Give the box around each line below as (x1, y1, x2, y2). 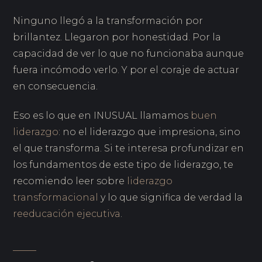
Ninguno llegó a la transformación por (13, 15, 204, 27)
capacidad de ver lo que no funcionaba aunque (13, 48, 244, 60)
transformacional (13, 192, 99, 204)
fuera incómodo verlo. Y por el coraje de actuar (13, 64, 240, 76)
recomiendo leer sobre (13, 175, 127, 187)
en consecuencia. (13, 81, 98, 92)
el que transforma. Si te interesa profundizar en (13, 143, 244, 154)
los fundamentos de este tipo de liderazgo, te (13, 159, 234, 171)
